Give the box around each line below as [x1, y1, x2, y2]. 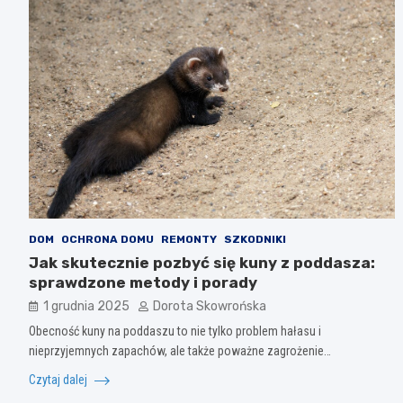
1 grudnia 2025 [43, 298, 130, 314]
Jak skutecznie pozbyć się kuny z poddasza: [29, 253, 375, 272]
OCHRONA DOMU [61, 232, 154, 246]
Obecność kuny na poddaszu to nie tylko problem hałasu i [29, 323, 321, 338]
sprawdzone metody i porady [29, 273, 257, 291]
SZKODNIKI [224, 232, 286, 246]
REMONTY [161, 232, 217, 246]
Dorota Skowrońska [153, 298, 266, 314]
